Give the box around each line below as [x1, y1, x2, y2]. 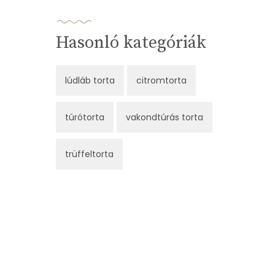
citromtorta [136, 74, 187, 87]
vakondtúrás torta [126, 111, 203, 124]
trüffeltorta [65, 148, 114, 161]
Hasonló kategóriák [56, 32, 206, 54]
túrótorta [65, 111, 104, 124]
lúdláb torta [65, 74, 115, 87]
